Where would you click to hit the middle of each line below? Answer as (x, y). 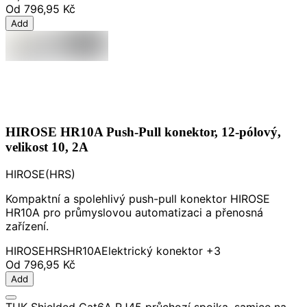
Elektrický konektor (152, 251)
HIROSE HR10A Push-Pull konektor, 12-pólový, (143, 132)
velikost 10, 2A (47, 147)
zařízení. (27, 226)
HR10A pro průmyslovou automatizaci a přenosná (134, 213)
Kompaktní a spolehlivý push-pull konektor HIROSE (138, 199)
